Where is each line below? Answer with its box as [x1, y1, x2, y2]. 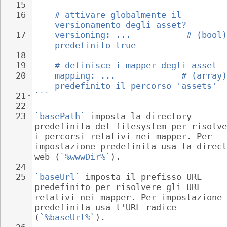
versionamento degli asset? [55, 20, 186, 30]
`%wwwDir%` [60, 152, 110, 162]
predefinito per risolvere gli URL [34, 182, 207, 192]
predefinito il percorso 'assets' [55, 81, 217, 91]
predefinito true [55, 40, 136, 50]
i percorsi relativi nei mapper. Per [34, 131, 217, 141]
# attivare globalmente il [55, 10, 186, 20]
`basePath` [34, 111, 85, 121]
